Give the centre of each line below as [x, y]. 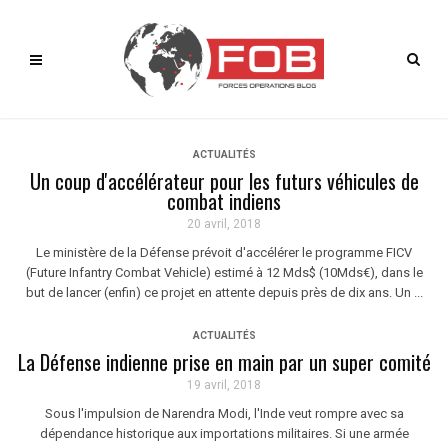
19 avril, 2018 [224, 385]
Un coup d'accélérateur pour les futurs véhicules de [224, 181]
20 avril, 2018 [224, 224]
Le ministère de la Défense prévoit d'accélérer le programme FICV [224, 252]
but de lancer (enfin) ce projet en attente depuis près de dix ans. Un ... [224, 292]
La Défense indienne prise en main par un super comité [224, 362]
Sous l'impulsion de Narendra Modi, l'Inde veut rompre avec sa [224, 413]
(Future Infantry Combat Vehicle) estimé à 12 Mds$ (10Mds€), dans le [224, 272]
